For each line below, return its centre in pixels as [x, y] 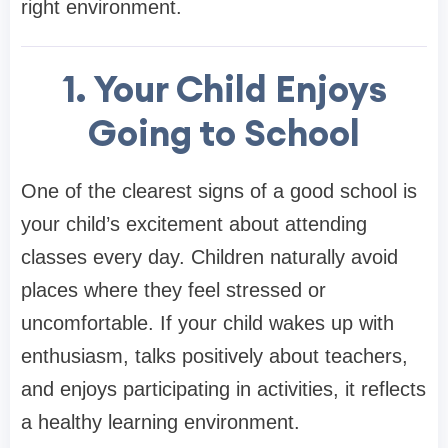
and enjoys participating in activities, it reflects [223, 388]
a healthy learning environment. [160, 421]
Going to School [224, 132]
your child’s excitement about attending [194, 223]
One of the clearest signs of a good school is [219, 190]
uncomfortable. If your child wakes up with [207, 322]
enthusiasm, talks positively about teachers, [214, 355]
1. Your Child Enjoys [224, 88]
